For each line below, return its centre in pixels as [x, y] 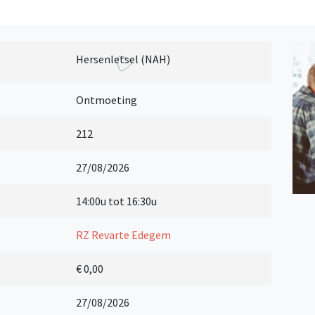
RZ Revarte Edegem [124, 235]
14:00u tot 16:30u [117, 201]
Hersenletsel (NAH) [123, 59]
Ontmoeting [107, 100]
